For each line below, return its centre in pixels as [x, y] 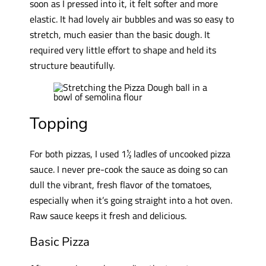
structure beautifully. [72, 65]
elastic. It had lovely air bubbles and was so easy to [132, 19]
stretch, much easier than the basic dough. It [120, 34]
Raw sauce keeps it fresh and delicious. [108, 215]
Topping [58, 124]
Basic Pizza [59, 242]
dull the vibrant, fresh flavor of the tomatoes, [121, 184]
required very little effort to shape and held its [123, 50]
